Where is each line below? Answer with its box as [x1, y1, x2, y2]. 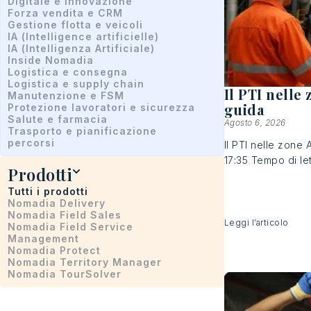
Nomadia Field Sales [8, 209, 121, 221]
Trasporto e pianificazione [8, 125, 157, 137]
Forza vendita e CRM [8, 7, 123, 19]
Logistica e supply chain [8, 78, 144, 90]
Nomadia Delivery [8, 197, 106, 209]
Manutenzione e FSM [8, 90, 124, 101]
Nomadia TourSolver [8, 268, 121, 280]
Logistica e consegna [8, 66, 128, 78]
